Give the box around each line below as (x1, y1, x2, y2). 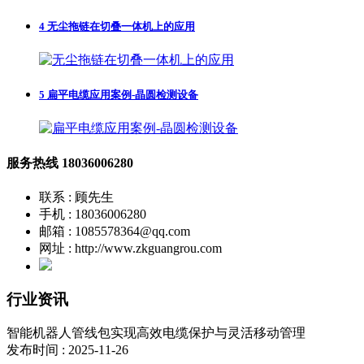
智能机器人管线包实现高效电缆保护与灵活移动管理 (6, 326, 305, 340)
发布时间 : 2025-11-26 (6, 343, 128, 357)
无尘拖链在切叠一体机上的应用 (45, 19, 195, 32)
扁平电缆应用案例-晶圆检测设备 (45, 89, 198, 102)
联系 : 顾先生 (39, 189, 114, 204)
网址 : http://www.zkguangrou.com (39, 240, 222, 255)
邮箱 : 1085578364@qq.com (39, 223, 190, 238)
